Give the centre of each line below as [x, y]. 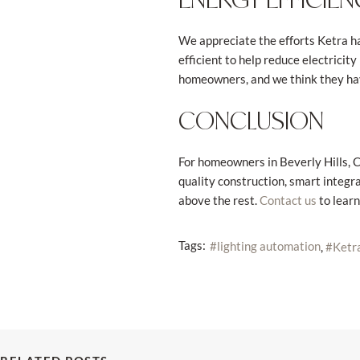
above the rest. [219, 200]
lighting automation [268, 247]
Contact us [288, 200]
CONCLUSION [251, 120]
